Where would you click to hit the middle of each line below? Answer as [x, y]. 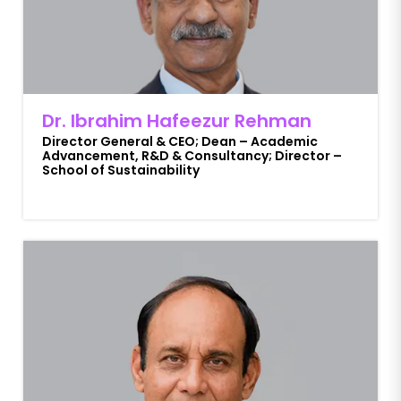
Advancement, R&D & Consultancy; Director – [192, 156]
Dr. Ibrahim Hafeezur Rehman [177, 121]
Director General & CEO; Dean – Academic [180, 141]
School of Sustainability [121, 170]
